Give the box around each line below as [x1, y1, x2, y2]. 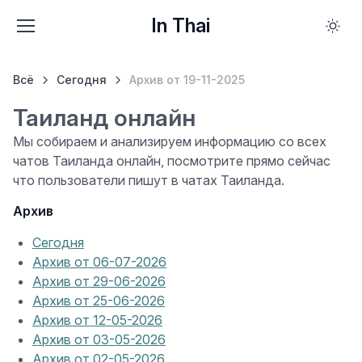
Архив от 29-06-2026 [32, 273, 166, 289]
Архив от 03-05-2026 [32, 331, 166, 347]
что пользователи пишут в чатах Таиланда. [13, 172, 284, 188]
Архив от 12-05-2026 [32, 312, 162, 328]
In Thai [150, 14, 210, 37]
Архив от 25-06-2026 [32, 293, 165, 309]
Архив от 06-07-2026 [32, 254, 166, 270]
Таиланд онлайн [13, 103, 196, 132]
